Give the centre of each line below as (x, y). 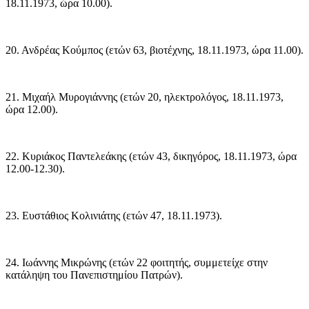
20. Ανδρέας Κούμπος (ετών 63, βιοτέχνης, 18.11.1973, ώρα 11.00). (154, 50)
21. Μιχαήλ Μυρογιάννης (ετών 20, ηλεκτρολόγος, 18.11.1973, (144, 97)
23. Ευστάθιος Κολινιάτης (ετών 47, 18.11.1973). (114, 216)
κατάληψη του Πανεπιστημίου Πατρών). (94, 275)
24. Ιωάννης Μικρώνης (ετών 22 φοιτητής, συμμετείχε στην (137, 263)
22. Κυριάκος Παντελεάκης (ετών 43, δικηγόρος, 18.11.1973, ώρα (151, 157)
